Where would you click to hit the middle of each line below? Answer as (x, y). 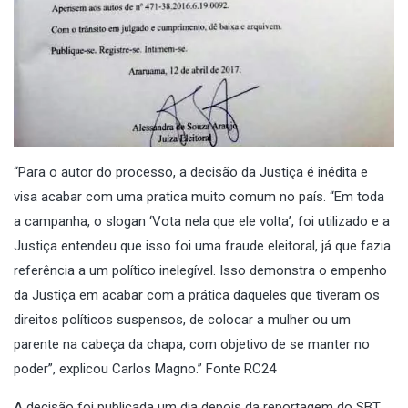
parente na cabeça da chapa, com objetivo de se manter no (192, 344)
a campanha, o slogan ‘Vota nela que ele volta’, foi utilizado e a (202, 221)
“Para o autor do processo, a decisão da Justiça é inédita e (191, 172)
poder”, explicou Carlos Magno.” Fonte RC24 (145, 368)
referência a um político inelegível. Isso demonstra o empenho (200, 270)
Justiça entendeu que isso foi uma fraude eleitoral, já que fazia (202, 245)
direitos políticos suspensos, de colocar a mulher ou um (182, 319)
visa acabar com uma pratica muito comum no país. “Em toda (199, 196)
